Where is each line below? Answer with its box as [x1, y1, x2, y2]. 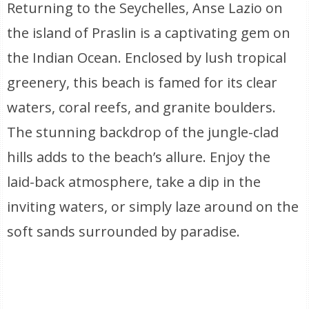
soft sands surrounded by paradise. [7, 222, 241, 241]
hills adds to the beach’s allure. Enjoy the [7, 148, 271, 166]
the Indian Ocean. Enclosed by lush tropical [7, 48, 287, 67]
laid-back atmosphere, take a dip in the [7, 172, 261, 191]
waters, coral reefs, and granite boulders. [7, 98, 277, 117]
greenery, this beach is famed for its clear [7, 73, 278, 92]
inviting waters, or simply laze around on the [7, 197, 299, 216]
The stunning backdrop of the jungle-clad [7, 123, 279, 141]
